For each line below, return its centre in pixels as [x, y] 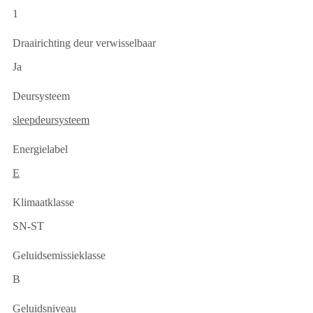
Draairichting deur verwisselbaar [84, 43]
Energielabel [40, 149]
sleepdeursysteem [51, 119]
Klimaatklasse [43, 202]
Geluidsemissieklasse [59, 255]
